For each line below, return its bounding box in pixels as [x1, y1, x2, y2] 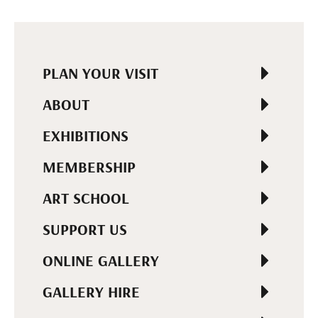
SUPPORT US [43, 219, 127, 240]
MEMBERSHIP [43, 157, 136, 177]
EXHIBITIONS [43, 126, 128, 146]
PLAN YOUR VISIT [43, 63, 158, 84]
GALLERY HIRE [43, 282, 140, 302]
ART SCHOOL [43, 188, 129, 209]
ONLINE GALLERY [43, 251, 159, 271]
